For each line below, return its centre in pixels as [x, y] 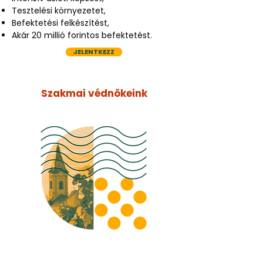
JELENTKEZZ [94, 52]
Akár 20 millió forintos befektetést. [82, 35]
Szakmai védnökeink [94, 93]
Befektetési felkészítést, [60, 23]
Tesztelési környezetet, [59, 11]
